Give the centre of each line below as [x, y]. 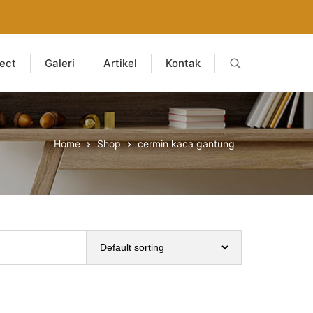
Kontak [183, 64]
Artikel [120, 64]
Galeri [60, 64]
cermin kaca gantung [186, 144]
